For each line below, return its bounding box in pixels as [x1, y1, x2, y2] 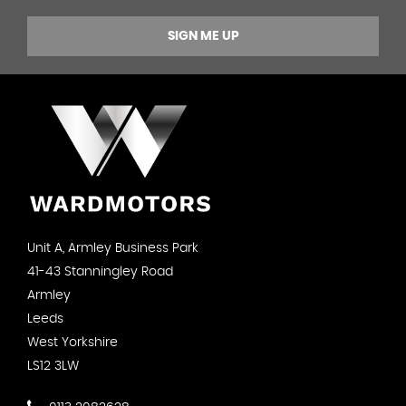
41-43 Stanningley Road [27, 265, 173, 278]
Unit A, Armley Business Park [27, 241, 198, 255]
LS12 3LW [27, 359, 79, 372]
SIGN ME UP [167, 29, 239, 43]
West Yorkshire [27, 335, 118, 349]
